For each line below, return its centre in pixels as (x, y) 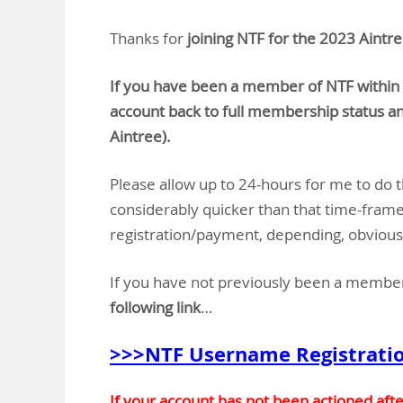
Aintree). (140, 136)
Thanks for (148, 38)
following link (155, 307)
